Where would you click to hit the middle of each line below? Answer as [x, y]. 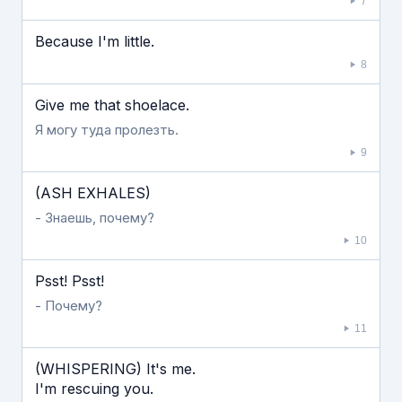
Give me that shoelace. [112, 105]
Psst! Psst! [70, 281]
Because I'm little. [95, 41]
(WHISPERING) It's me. [115, 369]
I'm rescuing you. [94, 389]
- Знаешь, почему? [95, 218]
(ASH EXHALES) [93, 193]
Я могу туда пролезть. [107, 130]
